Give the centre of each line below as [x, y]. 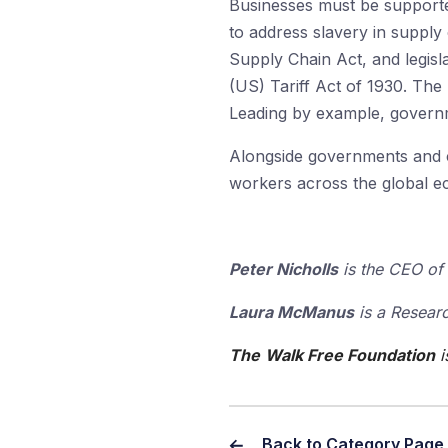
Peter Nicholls [283, 269]
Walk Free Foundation [350, 355]
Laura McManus [291, 312]
